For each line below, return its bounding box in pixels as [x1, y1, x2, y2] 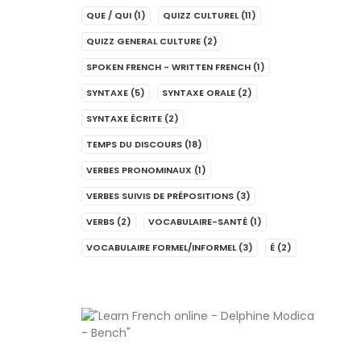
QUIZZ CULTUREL [163, 9, 239, 22]
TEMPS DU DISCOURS [86, 138, 182, 151]
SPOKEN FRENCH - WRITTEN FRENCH [86, 60, 251, 73]
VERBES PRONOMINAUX [86, 164, 192, 176]
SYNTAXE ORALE [162, 86, 235, 99]
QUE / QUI [86, 9, 131, 22]
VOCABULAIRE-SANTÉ [148, 215, 247, 228]
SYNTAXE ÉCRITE [86, 112, 162, 125]
